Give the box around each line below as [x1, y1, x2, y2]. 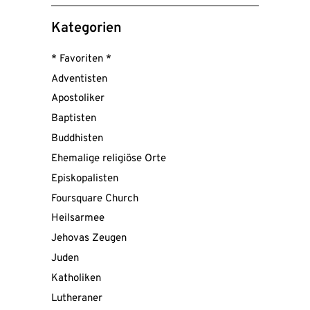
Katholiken [51, 271, 101, 285]
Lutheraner [51, 291, 102, 305]
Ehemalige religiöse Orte [51, 152, 166, 165]
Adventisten [51, 72, 107, 86]
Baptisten [51, 112, 96, 126]
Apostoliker [51, 92, 104, 106]
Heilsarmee [51, 212, 104, 226]
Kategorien [51, 19, 122, 37]
